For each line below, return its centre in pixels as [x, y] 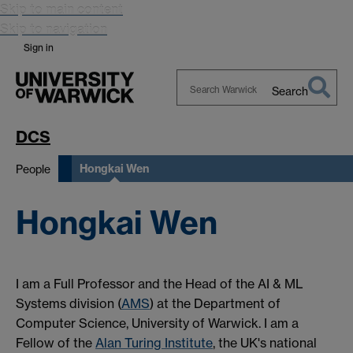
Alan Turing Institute [154, 343]
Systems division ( [69, 304]
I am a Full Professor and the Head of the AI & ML [160, 284]
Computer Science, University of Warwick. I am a [157, 323]
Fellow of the [56, 343]
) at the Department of [215, 304]
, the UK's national [265, 343]
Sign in [39, 48]
